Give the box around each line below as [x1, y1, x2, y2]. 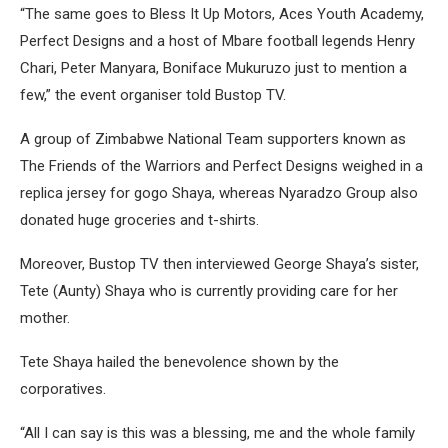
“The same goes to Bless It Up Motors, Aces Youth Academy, [20, 5, 424, 23]
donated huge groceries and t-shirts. [20, 211, 259, 229]
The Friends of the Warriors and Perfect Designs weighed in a [20, 157, 423, 175]
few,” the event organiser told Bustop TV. [20, 86, 286, 104]
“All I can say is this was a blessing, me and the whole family [20, 424, 415, 442]
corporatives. [20, 380, 106, 398]
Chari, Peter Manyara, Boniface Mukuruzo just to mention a [20, 59, 407, 77]
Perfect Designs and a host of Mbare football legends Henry [20, 32, 415, 50]
